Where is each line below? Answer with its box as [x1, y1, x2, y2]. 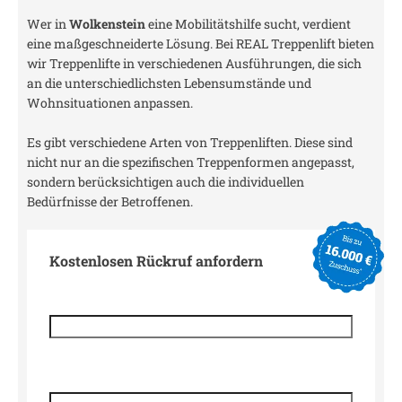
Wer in [27, 15, 69, 32]
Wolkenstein [69, 15, 145, 32]
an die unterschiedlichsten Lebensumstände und [27, 74, 311, 92]
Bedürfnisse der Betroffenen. [27, 193, 193, 210]
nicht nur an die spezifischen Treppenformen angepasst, [27, 153, 354, 170]
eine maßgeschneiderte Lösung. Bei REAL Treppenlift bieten [27, 35, 374, 52]
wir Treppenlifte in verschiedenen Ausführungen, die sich [27, 55, 362, 72]
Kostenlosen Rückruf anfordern [49, 251, 263, 270]
